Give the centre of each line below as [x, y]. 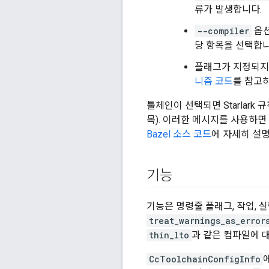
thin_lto [169, 235]
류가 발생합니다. [228, 10]
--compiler [223, 31]
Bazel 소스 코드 [179, 134]
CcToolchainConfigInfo [205, 259]
